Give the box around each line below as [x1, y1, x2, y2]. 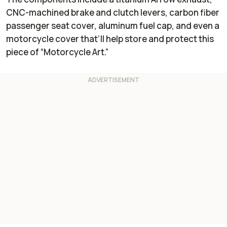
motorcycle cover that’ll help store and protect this [6, 33, 214, 45]
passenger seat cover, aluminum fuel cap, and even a [6, 20, 219, 32]
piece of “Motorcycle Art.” [6, 46, 108, 58]
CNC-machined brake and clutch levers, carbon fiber [6, 7, 219, 19]
